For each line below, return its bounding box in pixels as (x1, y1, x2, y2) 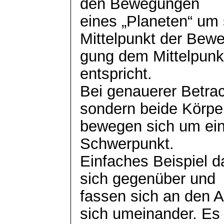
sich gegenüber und (80, 169, 216, 187)
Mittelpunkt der (80, 29, 187, 47)
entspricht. (80, 64, 152, 82)
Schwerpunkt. (80, 134, 174, 152)
